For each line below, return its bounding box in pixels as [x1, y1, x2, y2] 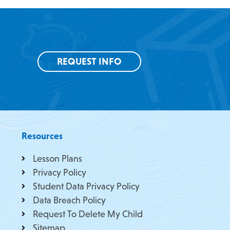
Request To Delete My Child [33, 208, 143, 219]
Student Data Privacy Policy [33, 181, 140, 191]
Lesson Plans [33, 153, 83, 164]
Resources [21, 130, 63, 141]
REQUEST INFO [57, 56, 122, 67]
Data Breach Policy [33, 195, 106, 205]
